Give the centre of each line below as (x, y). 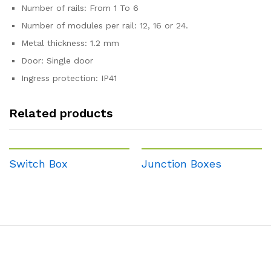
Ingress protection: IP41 (69, 78)
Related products (61, 113)
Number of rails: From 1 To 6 (80, 8)
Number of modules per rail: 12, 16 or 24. (105, 25)
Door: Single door (57, 60)
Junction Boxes (181, 163)
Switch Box (38, 163)
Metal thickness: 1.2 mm (70, 43)
